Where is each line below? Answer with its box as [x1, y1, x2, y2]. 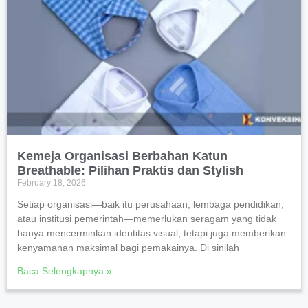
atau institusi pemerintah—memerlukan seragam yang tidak [17, 213, 276, 225]
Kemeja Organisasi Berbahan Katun [17, 149, 228, 164]
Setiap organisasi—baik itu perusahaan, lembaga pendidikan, [17, 199, 284, 210]
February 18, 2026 [17, 178, 86, 188]
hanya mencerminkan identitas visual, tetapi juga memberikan [17, 228, 286, 239]
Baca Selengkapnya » [17, 265, 112, 277]
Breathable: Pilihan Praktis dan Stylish [17, 164, 243, 178]
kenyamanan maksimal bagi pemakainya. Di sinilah [17, 242, 239, 254]
